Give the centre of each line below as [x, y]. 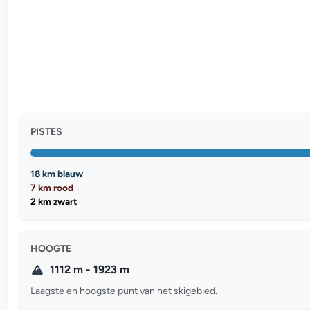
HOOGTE [51, 248]
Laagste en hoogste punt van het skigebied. [124, 291]
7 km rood [52, 187]
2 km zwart [54, 201]
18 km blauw [57, 173]
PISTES [46, 131]
